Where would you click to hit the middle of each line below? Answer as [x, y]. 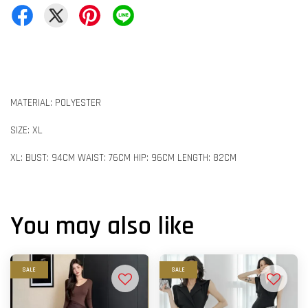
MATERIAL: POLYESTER [56, 103]
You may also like [102, 226]
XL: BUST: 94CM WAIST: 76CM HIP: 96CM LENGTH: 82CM [123, 158]
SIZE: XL [26, 130]
